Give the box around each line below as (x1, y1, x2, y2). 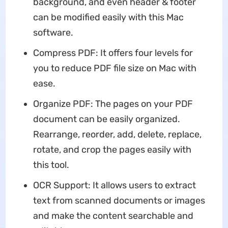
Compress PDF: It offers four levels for (33, 47, 193, 59)
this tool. (33, 159, 69, 170)
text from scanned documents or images (33, 194, 205, 206)
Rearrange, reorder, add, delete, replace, (33, 128, 202, 140)
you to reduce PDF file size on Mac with (33, 62, 196, 74)
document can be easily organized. (33, 113, 180, 125)
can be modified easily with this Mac (33, 11, 184, 23)
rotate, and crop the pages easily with (33, 144, 191, 155)
